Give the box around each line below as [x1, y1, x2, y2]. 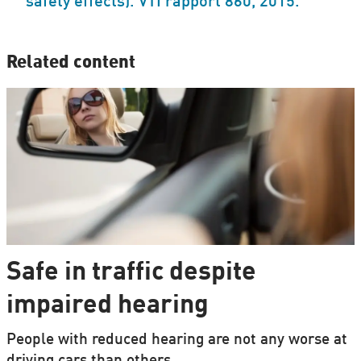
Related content [6, 54, 135, 73]
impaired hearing [6, 293, 209, 319]
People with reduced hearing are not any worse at [6, 333, 347, 348]
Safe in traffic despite [6, 260, 256, 286]
